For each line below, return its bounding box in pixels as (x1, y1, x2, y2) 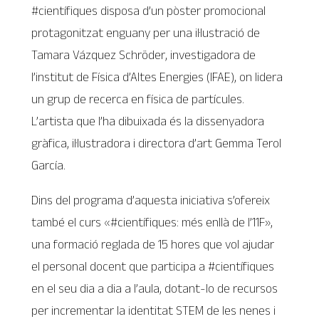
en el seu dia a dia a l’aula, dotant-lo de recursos (31, 281, 278, 296)
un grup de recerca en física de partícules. (31, 91, 245, 106)
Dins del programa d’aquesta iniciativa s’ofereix (31, 192, 271, 207)
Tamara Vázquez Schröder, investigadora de (31, 47, 256, 62)
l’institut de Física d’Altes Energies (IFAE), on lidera (31, 69, 283, 84)
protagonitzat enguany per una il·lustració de (31, 25, 261, 40)
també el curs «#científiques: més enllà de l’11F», (31, 214, 273, 229)
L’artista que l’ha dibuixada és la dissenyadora (31, 113, 265, 128)
